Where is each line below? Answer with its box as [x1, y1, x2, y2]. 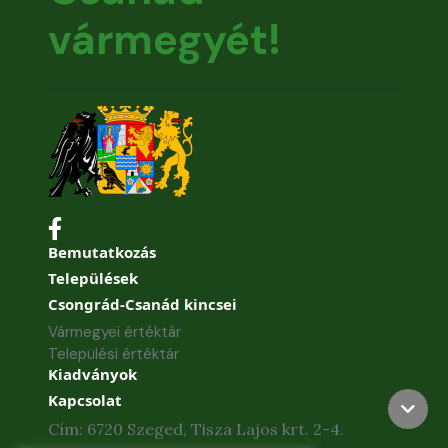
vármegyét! [48, 12, 281, 67]
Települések [48, 268, 138, 288]
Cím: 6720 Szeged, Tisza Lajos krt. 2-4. [48, 419, 344, 439]
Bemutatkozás [48, 242, 156, 262]
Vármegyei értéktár [48, 322, 181, 342]
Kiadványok [48, 364, 137, 384]
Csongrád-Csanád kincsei [48, 294, 237, 314]
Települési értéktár [48, 344, 179, 364]
